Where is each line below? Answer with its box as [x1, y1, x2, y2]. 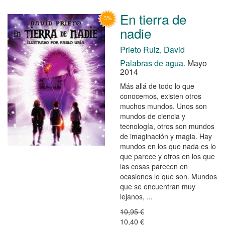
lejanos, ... [120, 191, 153, 201]
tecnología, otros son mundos [120, 121, 214, 131]
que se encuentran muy [120, 181, 195, 191]
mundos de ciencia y [120, 110, 185, 121]
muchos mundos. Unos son [120, 100, 207, 111]
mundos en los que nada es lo [120, 141, 216, 151]
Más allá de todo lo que [120, 80, 194, 91]
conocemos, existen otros [120, 90, 201, 101]
